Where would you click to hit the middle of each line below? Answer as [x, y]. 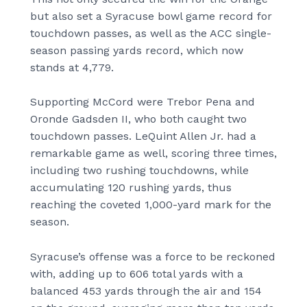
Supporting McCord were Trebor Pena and [143, 102]
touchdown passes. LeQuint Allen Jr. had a [143, 136]
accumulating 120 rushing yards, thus [131, 188]
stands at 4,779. [72, 67]
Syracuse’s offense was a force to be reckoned [153, 256]
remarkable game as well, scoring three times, [153, 153]
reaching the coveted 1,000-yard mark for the [151, 205]
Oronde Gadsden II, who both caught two [138, 119]
